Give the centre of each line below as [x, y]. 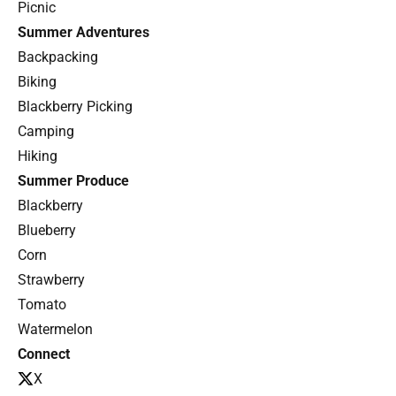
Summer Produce [73, 180]
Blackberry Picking [75, 106]
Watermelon [55, 329]
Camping [46, 131]
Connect [44, 354]
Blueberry [47, 230]
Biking [37, 81]
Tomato [42, 304]
